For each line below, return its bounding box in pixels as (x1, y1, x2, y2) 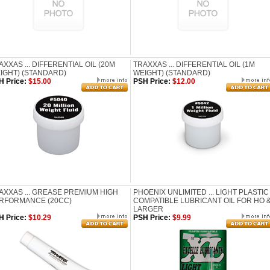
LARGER (133, 205, 163, 213)
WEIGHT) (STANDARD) (133, 69, 210, 77)
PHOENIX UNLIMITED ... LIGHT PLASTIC (133, 188, 269, 196)
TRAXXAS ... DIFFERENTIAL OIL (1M (133, 60, 255, 69)
